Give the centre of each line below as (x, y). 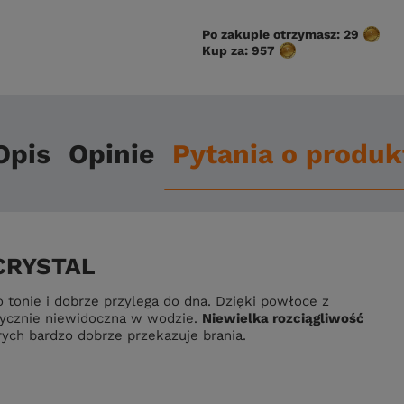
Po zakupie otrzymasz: (273, 34)
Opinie (111, 153)
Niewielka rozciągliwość (283, 318)
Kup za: (227, 50)
